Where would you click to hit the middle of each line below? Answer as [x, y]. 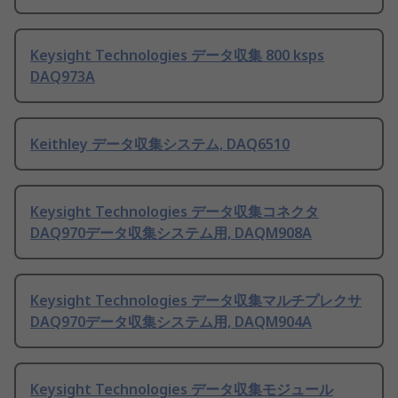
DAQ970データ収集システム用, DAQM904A [171, 322]
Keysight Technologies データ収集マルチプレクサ [196, 301]
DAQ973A [63, 77]
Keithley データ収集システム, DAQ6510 [160, 144]
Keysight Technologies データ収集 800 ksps [177, 56]
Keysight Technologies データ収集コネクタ [175, 212]
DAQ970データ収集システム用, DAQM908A [171, 233]
